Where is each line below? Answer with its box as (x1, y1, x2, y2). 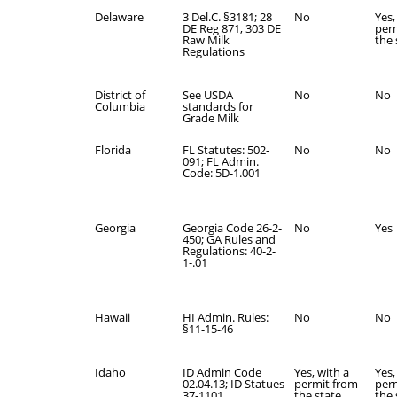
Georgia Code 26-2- (183, 220, 282, 236)
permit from (294, 376, 358, 392)
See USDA (183, 87, 233, 103)
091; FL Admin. (183, 153, 259, 169)
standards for (183, 98, 253, 114)
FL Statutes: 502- (183, 142, 269, 158)
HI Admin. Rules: (183, 309, 269, 325)
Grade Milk (183, 110, 239, 126)
